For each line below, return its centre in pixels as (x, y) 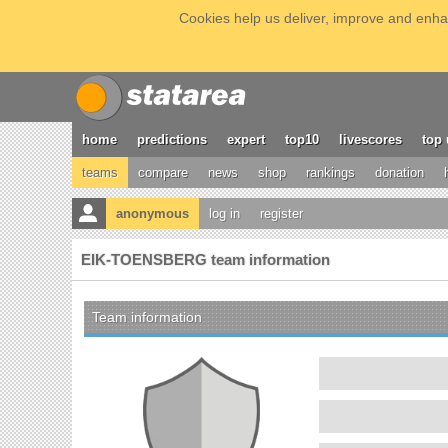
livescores (370, 139)
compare (163, 172)
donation (399, 172)
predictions (172, 139)
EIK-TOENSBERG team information (205, 259)
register (281, 213)
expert (246, 139)
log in (224, 213)
